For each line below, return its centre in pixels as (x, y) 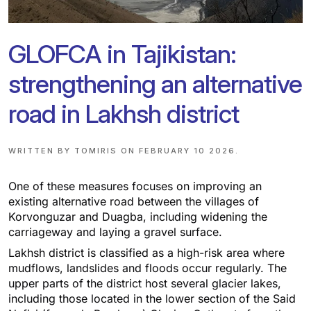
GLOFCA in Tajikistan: (122, 54)
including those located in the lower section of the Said (152, 298)
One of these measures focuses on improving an (135, 186)
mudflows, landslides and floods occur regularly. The (148, 268)
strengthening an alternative (155, 84)
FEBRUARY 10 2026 (187, 150)
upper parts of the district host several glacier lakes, (145, 283)
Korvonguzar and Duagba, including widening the (138, 216)
